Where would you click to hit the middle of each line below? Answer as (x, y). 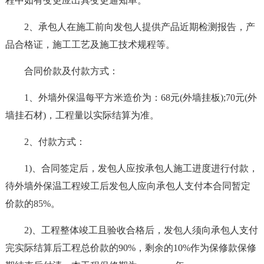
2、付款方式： (55, 142)
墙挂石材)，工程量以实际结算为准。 (82, 115)
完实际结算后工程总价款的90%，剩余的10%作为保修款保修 (131, 248)
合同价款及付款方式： (71, 71)
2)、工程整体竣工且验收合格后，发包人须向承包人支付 (141, 230)
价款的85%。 (32, 204)
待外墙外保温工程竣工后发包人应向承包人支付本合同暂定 (128, 186)
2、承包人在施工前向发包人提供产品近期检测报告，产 (139, 27)
